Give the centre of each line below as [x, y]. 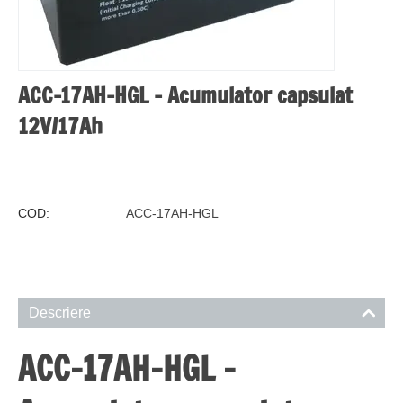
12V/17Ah [60, 126]
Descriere [60, 313]
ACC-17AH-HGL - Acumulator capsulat [185, 96]
